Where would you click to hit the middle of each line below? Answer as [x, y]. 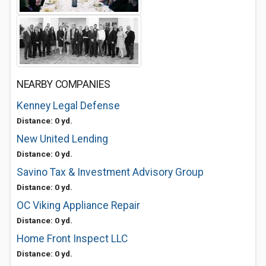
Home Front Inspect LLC [72, 239]
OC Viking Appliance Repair [78, 205]
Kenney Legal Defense [68, 106]
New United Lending [62, 139]
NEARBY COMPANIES [64, 84]
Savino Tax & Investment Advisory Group [110, 172]
